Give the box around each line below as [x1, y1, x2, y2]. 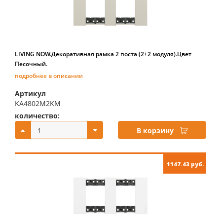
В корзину [137, 126, 174, 135]
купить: [118, 111, 146, 120]
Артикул [15, 89, 46, 98]
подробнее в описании [15, 72, 83, 80]
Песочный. [15, 60, 47, 68]
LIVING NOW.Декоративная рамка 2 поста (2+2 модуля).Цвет [15, 50, 191, 58]
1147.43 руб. [167, 160, 204, 168]
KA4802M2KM [15, 99, 61, 108]
